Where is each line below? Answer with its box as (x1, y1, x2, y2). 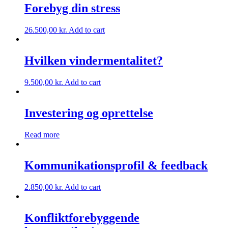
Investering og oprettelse (24, 106, 153, 120)
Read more (24, 130, 60, 139)
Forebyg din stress (24, 2, 120, 15)
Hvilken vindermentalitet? (24, 54, 163, 68)
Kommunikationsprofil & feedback (24, 158, 208, 172)
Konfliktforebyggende (24, 211, 139, 224)
